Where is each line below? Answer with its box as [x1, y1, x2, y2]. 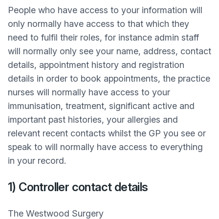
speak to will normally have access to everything [8, 142, 203, 152]
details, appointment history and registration [8, 60, 184, 70]
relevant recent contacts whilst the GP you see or [8, 128, 206, 138]
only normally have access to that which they [8, 19, 189, 29]
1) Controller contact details [8, 180, 148, 194]
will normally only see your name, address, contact [8, 46, 211, 56]
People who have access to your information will [8, 5, 202, 15]
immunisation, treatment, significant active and [8, 101, 195, 111]
